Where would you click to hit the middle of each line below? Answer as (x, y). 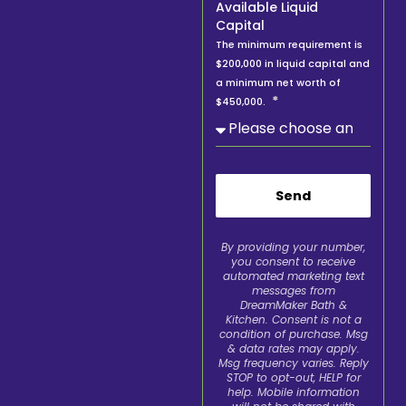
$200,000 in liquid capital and (293, 63)
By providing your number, (294, 246)
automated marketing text (293, 275)
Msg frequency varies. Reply (293, 362)
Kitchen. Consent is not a (293, 319)
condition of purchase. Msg (293, 333)
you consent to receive (294, 261)
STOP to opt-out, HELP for (293, 377)
